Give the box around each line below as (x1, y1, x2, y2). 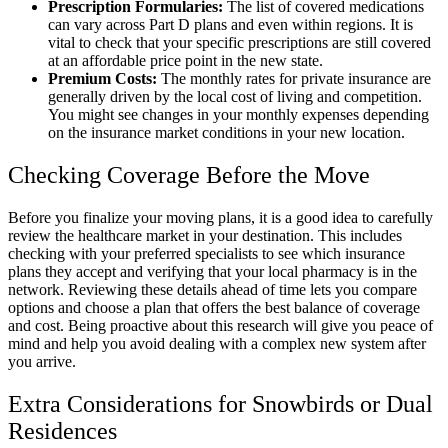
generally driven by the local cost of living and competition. (48, 88, 422, 106)
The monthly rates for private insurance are (157, 70, 431, 88)
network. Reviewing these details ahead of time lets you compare (8, 281, 417, 299)
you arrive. (8, 353, 76, 371)
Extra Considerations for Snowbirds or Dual (8, 391, 433, 418)
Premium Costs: (48, 70, 157, 88)
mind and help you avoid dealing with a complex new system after (8, 335, 426, 353)
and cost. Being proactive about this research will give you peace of (8, 317, 433, 335)
